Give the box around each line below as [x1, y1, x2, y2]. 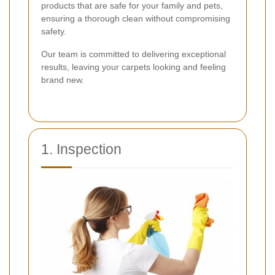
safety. [41, 26, 66, 37]
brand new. [41, 75, 84, 85]
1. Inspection [41, 141, 122, 158]
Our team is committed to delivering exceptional [41, 49, 226, 60]
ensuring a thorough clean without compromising [41, 14, 230, 24]
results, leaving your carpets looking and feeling [41, 62, 226, 72]
